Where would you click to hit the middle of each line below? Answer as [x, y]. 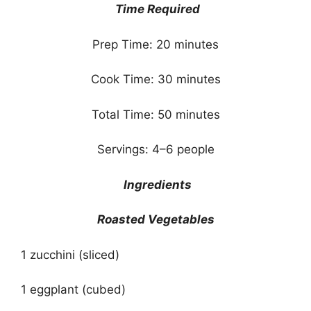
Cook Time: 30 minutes [155, 79]
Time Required [157, 9]
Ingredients [157, 184]
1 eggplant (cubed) [73, 290]
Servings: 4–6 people [155, 150]
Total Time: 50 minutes [155, 114]
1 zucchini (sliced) [70, 254]
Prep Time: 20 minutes [155, 44]
